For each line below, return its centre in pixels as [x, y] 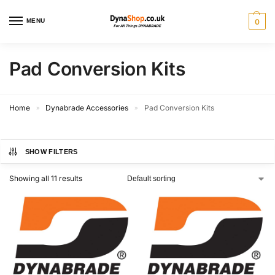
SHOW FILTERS [51, 152]
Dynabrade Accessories [87, 108]
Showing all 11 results [46, 178]
